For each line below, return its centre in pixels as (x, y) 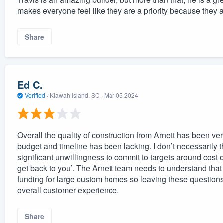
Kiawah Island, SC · (76, 95)
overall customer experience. (68, 190)
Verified (35, 95)
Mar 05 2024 (121, 95)
